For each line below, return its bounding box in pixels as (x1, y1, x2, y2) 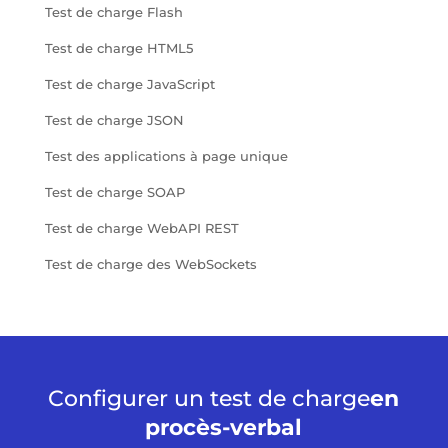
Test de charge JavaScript (44, 75, 215, 92)
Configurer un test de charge (48, 384, 371, 412)
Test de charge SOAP (44, 183, 185, 200)
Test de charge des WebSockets (44, 255, 257, 272)
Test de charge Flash (44, 3, 183, 20)
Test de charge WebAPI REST (44, 219, 239, 236)
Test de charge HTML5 (44, 39, 193, 56)
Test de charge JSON (44, 111, 184, 128)
